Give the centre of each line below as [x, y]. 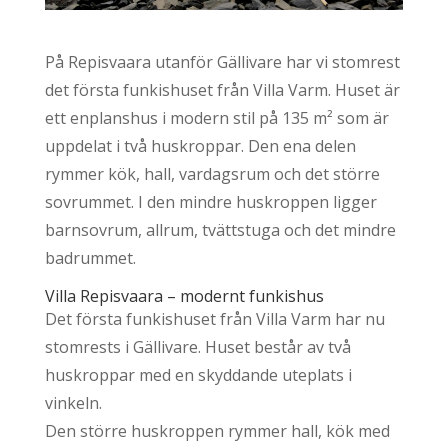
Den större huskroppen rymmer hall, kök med [217, 430]
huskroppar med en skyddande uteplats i [198, 374]
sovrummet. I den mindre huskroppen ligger [210, 201]
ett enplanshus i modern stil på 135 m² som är [216, 117]
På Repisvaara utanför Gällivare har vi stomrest [222, 61]
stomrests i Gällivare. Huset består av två [197, 346]
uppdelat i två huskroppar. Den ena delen [200, 145]
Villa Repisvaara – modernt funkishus [184, 295]
